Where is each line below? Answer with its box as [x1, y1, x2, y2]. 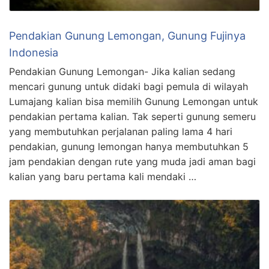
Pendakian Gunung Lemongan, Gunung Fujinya [9, 29, 246, 42]
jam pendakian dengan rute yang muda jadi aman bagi [9, 155, 256, 168]
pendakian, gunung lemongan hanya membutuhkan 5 [9, 140, 249, 153]
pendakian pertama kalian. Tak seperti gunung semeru [9, 110, 256, 122]
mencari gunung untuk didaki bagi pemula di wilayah [9, 80, 248, 92]
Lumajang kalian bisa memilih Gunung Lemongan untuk [9, 95, 258, 107]
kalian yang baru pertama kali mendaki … [9, 170, 196, 183]
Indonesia [9, 46, 58, 59]
